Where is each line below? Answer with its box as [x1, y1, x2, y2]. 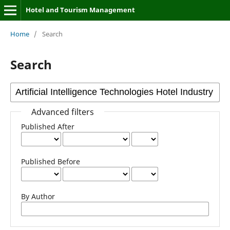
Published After [21, 121, 74, 131]
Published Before [21, 156, 80, 166]
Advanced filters [31, 106, 94, 118]
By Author [21, 191, 55, 201]
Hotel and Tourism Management [25, 5, 135, 14]
